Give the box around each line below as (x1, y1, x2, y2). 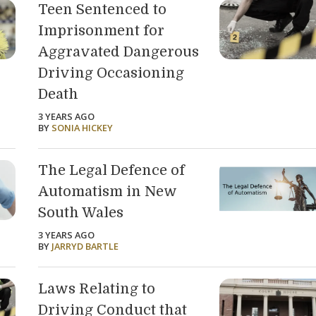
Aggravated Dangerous (38, 44, 200, 61)
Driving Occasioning (38, 65, 185, 82)
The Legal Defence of (38, 162, 186, 179)
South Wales (38, 205, 124, 221)
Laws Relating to (38, 280, 156, 297)
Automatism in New (38, 183, 177, 200)
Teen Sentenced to (38, 1, 167, 18)
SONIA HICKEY (51, 121, 114, 135)
